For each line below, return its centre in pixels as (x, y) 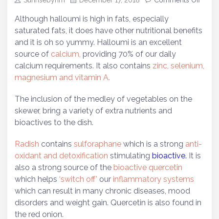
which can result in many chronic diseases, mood (102, 191)
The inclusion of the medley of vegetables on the (103, 99)
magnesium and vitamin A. (62, 78)
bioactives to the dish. (54, 123)
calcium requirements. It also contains (83, 66)
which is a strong (153, 144)
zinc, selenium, (177, 66)
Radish (27, 144)
